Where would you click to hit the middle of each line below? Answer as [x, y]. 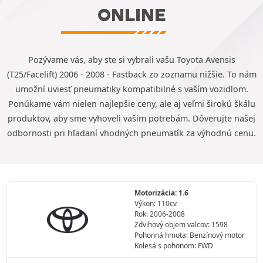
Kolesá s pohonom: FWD [174, 246]
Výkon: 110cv [156, 203]
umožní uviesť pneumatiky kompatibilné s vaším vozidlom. [131, 89]
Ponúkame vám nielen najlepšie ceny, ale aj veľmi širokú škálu [131, 104]
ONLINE [131, 15]
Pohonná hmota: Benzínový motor [190, 235]
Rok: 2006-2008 [160, 214]
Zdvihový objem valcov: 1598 [181, 225]
